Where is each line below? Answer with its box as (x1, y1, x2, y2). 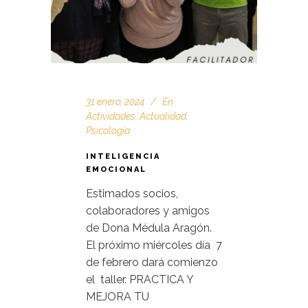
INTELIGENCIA (86, 151, 160, 161)
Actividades (86, 110, 135, 122)
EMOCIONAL (86, 164, 146, 174)
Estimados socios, (86, 186, 178, 200)
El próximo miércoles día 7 (86, 238, 222, 252)
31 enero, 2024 (86, 96, 144, 107)
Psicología (86, 124, 130, 136)
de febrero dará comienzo (86, 255, 218, 269)
